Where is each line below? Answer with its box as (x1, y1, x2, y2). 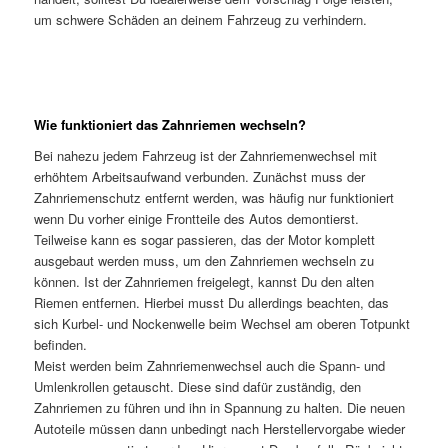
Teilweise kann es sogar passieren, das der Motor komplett (34, 230, 376, 250)
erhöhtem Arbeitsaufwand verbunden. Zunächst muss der (34, 167, 366, 187)
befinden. (34, 335, 88, 355)
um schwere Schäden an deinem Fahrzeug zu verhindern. (34, 9, 368, 29)
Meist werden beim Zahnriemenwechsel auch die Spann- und (34, 356, 386, 376)
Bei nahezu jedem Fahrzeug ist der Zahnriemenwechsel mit (34, 146, 378, 166)
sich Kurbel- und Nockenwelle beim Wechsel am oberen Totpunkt (34, 314, 411, 334)
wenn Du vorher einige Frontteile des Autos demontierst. (34, 209, 360, 229)
